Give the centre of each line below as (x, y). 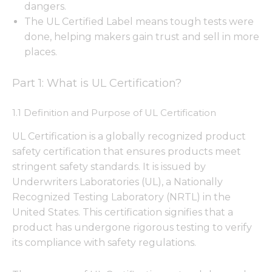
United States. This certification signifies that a (123, 212)
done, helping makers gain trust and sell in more (142, 37)
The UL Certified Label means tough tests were (139, 22)
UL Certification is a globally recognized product (129, 137)
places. (41, 52)
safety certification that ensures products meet (127, 152)
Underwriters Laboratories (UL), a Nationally (117, 182)
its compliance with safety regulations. (104, 243)
